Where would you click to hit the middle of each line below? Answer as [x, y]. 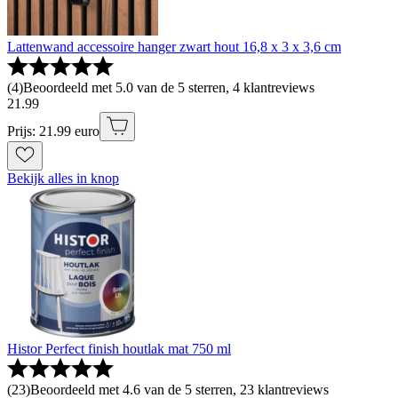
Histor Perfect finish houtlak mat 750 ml [119, 349]
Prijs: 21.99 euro [53, 131]
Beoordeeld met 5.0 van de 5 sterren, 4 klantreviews [169, 88]
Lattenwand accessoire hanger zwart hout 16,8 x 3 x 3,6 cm [174, 47]
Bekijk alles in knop [63, 179]
